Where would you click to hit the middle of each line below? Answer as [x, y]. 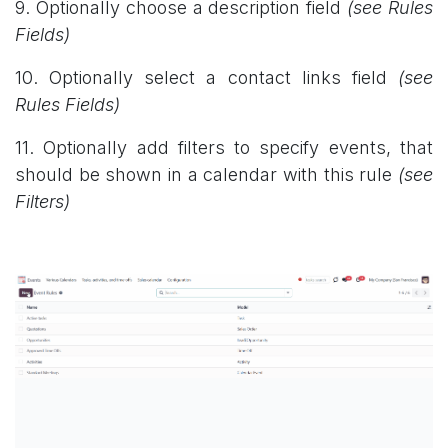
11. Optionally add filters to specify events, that [224, 147]
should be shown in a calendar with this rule [206, 174]
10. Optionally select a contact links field [206, 77]
